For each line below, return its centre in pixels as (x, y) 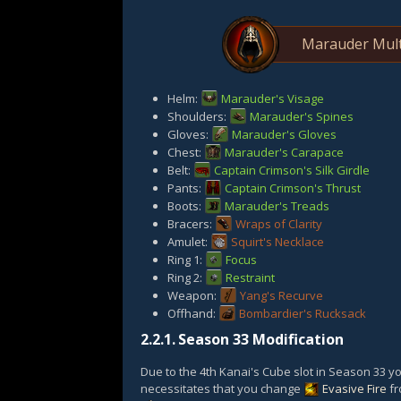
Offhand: (193, 313)
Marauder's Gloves (284, 134)
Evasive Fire (354, 388)
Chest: (186, 152)
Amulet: (189, 242)
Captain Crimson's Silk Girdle (292, 170)
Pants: (186, 188)
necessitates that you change (222, 388)
